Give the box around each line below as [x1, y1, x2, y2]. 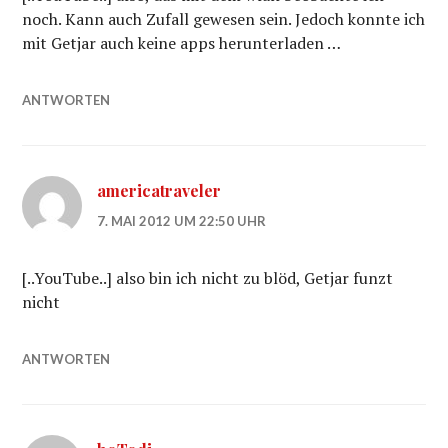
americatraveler [97, 180, 222, 201]
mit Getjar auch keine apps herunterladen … [22, 32, 342, 54]
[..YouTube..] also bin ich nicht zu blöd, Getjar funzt [22, 267, 394, 289]
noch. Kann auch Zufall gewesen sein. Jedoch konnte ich [22, 8, 426, 30]
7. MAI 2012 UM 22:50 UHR [97, 213, 267, 229]
